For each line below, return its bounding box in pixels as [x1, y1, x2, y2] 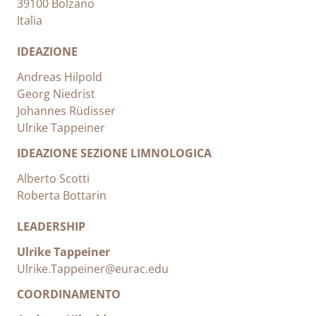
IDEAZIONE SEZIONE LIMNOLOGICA [17, 145, 212, 161]
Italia [17, 13, 42, 28]
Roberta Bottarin [17, 188, 107, 203]
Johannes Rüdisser [17, 103, 116, 119]
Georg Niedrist [17, 86, 95, 102]
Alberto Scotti [17, 171, 90, 186]
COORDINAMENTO [17, 286, 121, 302]
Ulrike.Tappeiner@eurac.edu [17, 261, 169, 276]
